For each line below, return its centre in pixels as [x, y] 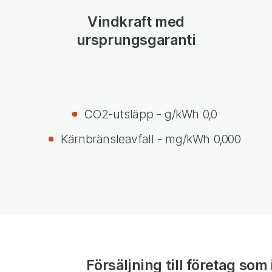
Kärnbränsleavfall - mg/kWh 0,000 [151, 139]
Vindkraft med [136, 22]
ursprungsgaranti [136, 40]
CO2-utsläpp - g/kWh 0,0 [151, 114]
